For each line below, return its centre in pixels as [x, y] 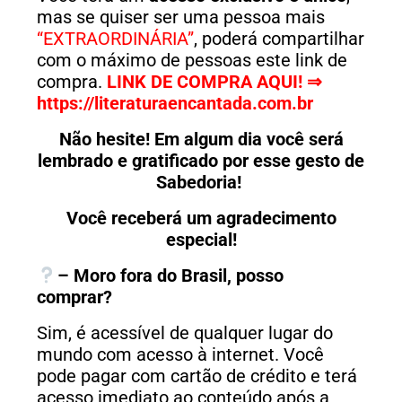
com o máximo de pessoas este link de [192, 61]
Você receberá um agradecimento [201, 218]
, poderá [228, 39]
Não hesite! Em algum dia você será [201, 140]
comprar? [74, 297]
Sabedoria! [199, 183]
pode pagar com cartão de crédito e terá [197, 376]
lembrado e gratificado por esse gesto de [201, 161]
